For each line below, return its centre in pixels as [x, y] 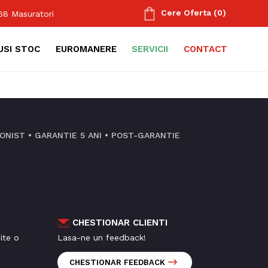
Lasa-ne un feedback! [102, 238]
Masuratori [33, 13]
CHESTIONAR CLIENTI [120, 223]
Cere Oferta [186, 13]
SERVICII [150, 49]
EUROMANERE [86, 49]
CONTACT [206, 49]
